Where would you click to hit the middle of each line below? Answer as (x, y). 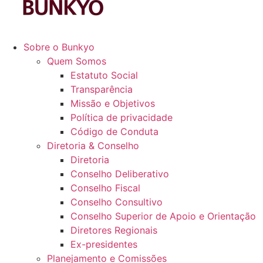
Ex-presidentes (104, 244)
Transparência (102, 89)
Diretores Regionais (114, 230)
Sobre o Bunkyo (59, 47)
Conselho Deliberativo (120, 174)
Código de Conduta (114, 131)
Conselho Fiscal (105, 188)
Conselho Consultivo (117, 202)
